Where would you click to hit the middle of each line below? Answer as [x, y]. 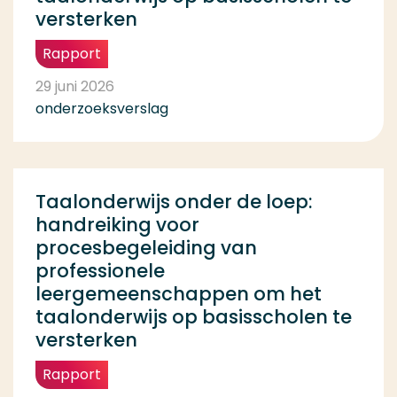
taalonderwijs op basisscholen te [194, 317]
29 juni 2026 [75, 87]
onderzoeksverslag [102, 109]
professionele [100, 271]
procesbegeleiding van [146, 248]
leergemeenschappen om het [179, 294]
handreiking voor [117, 225]
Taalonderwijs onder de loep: [174, 202]
